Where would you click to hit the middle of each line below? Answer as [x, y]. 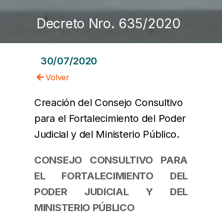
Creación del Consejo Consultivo [109, 103]
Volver [56, 78]
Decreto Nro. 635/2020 [109, 24]
